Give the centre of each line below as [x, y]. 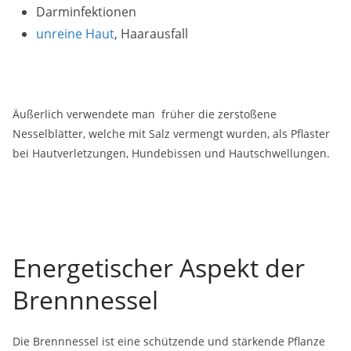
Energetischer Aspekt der [159, 268]
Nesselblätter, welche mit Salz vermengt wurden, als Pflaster [171, 134]
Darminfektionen [86, 12]
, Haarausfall [151, 34]
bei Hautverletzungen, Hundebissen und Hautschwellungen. [171, 153]
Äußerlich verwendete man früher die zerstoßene [145, 114]
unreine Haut [75, 34]
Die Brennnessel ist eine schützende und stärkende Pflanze [169, 341]
